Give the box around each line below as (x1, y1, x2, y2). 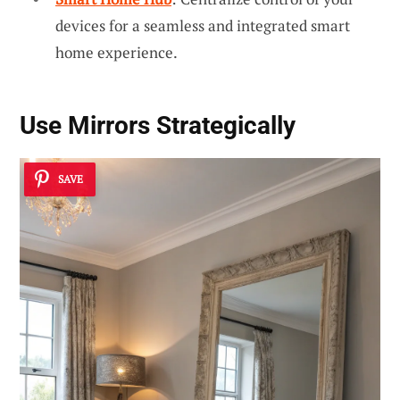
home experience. (55, 41, 178, 62)
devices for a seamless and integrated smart (55, 14, 350, 36)
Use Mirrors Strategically (20, 111, 296, 141)
